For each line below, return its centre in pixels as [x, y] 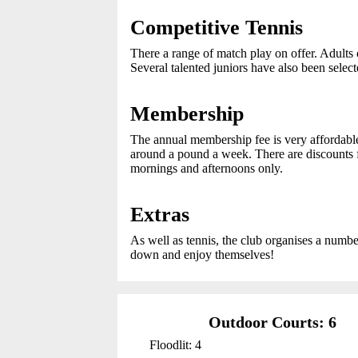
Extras [160, 215]
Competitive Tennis [217, 28]
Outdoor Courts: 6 [272, 322]
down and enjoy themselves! [202, 255]
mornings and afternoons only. [207, 168]
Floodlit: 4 [175, 345]
